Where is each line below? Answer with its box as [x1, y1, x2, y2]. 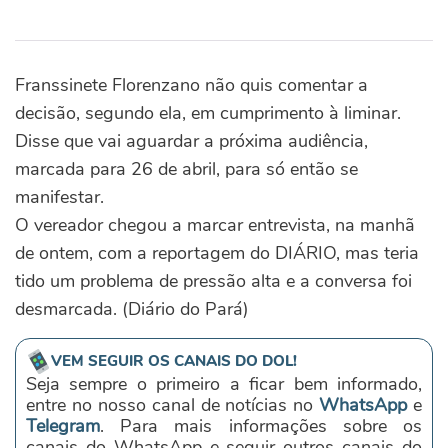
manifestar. [15, 185, 104, 209]
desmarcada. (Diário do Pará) [15, 297, 249, 321]
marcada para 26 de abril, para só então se [15, 157, 358, 181]
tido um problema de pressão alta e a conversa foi [15, 269, 412, 293]
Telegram [26, 414, 100, 438]
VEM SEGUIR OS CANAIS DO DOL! [51, 351, 297, 371]
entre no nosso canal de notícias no [26, 393, 320, 417]
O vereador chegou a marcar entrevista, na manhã [15, 213, 415, 237]
